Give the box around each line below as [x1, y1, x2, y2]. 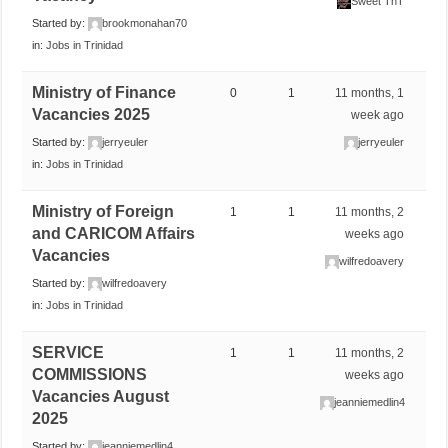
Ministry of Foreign [32, 202, 175, 220]
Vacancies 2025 [32, 105, 151, 123]
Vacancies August [32, 387, 170, 405]
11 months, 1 [335, 85, 405, 100]
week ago [351, 107, 405, 122]
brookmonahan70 [102, 16, 188, 29]
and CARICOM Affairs [32, 224, 196, 242]
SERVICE [32, 343, 105, 361]
